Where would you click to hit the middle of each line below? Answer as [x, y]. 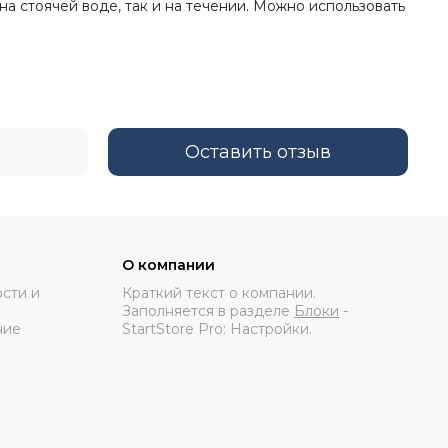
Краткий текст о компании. [219, 293]
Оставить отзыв [258, 152]
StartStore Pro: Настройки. [217, 329]
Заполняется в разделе [208, 311]
